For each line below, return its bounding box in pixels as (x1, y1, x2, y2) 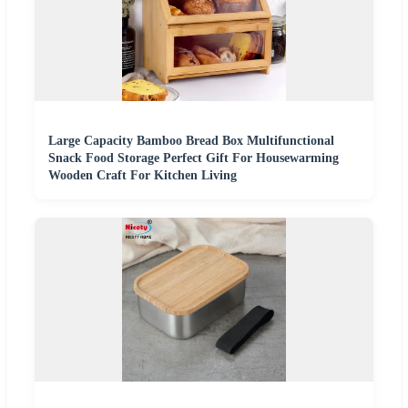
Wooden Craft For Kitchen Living (48, 168, 237, 182)
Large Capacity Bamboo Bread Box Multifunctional (48, 133, 334, 148)
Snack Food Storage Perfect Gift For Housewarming (48, 150, 339, 165)
